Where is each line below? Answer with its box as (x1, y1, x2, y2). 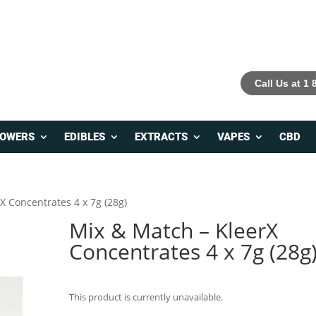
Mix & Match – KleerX (69, 216, 279, 245)
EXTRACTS (135, 130, 188, 144)
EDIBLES (64, 130, 105, 144)
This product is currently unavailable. (69, 291, 224, 304)
